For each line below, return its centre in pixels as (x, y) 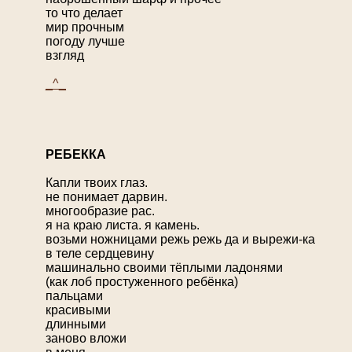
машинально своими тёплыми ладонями (164, 268)
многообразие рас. (100, 211)
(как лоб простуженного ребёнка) (142, 282)
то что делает (84, 13)
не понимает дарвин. (106, 197)
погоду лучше (85, 42)
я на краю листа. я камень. (123, 225)
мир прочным (85, 27)
